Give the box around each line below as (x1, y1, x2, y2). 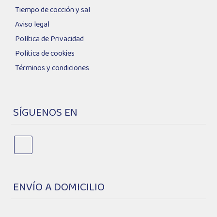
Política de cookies (15, 47, 75, 60)
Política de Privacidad (15, 32, 84, 45)
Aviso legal (15, 18, 49, 31)
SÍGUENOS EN (13, 104, 78, 122)
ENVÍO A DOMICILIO (13, 179, 105, 197)
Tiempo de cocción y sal (15, 3, 90, 16)
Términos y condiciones (15, 62, 89, 74)
